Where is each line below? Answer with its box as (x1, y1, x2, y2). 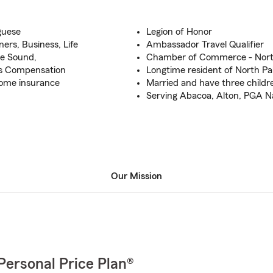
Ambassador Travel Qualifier (146, 40, 264, 49)
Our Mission (111, 171, 162, 181)
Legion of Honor (146, 27, 212, 37)
